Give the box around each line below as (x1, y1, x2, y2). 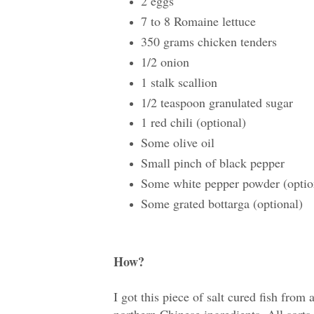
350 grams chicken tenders (140, 33, 277, 50)
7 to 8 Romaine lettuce (140, 13, 256, 30)
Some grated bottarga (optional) (140, 194, 303, 212)
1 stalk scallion (140, 73, 217, 90)
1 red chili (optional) (140, 114, 246, 131)
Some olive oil (140, 134, 214, 151)
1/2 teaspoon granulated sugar (140, 93, 293, 111)
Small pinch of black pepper (140, 154, 285, 172)
